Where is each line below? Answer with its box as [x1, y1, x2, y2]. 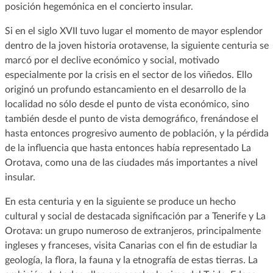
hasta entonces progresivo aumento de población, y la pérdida [4, 128, 269, 138]
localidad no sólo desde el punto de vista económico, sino [4, 99, 249, 109]
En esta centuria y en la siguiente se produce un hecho [4, 196, 236, 207]
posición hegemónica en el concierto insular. [4, 1, 193, 12]
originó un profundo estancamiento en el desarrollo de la [4, 84, 246, 94]
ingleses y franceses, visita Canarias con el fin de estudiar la [4, 240, 257, 250]
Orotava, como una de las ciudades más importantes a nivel [4, 157, 258, 168]
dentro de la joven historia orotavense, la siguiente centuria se [4, 40, 269, 51]
